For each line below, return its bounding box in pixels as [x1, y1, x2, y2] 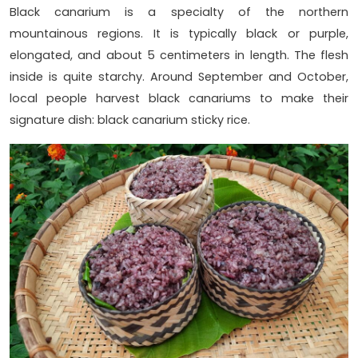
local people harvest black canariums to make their [10, 89, 348, 106]
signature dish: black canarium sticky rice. [10, 111, 250, 128]
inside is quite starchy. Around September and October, [10, 68, 348, 85]
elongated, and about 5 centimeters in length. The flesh [10, 46, 348, 63]
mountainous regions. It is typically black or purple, [10, 25, 348, 42]
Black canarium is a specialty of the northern [10, 3, 348, 20]
